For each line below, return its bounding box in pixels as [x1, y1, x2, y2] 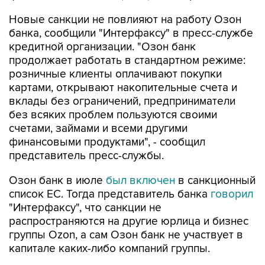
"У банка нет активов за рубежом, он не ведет [9, 242, 250, 256]
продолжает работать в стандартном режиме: [9, 29, 245, 43]
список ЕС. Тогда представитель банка [9, 163, 211, 176]
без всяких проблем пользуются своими [9, 83, 217, 97]
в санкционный [175, 149, 256, 163]
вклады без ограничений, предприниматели [9, 70, 235, 83]
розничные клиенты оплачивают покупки [9, 43, 222, 56]
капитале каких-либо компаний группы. [9, 217, 210, 231]
